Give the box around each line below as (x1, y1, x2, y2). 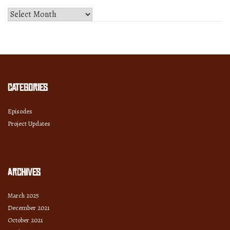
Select (7, 7, 28, 19)
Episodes (8, 106, 32, 116)
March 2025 (8, 191, 39, 200)
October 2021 (8, 216, 43, 225)
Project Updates (8, 119, 50, 128)
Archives (8, 166, 41, 178)
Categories (8, 82, 48, 93)
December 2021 (8, 203, 50, 213)
